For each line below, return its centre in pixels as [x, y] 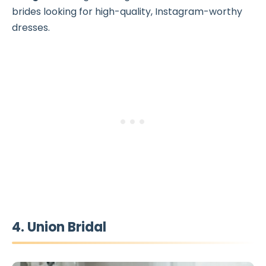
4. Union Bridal [59, 227]
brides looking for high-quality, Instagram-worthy [127, 12]
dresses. [31, 28]
